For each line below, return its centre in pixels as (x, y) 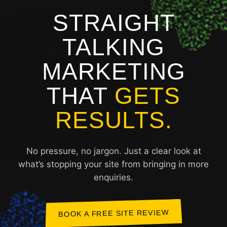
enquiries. (113, 177)
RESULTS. (113, 120)
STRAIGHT (113, 23)
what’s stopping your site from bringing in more (113, 164)
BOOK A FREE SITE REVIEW (113, 213)
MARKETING (113, 71)
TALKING (113, 47)
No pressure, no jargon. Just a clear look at (113, 151)
